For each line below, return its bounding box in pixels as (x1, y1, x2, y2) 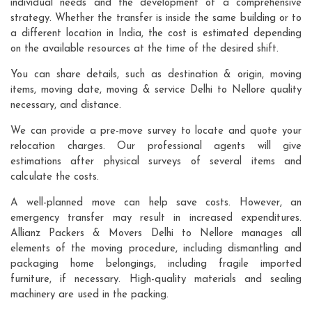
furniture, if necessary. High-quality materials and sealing (10, 274, 302, 285)
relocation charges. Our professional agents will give (10, 141, 302, 152)
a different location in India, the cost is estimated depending (10, 28, 302, 39)
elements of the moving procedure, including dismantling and (10, 243, 302, 254)
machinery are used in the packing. (10, 289, 169, 300)
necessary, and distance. (10, 100, 121, 111)
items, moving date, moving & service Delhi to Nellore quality (10, 84, 302, 95)
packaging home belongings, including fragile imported (10, 258, 302, 270)
